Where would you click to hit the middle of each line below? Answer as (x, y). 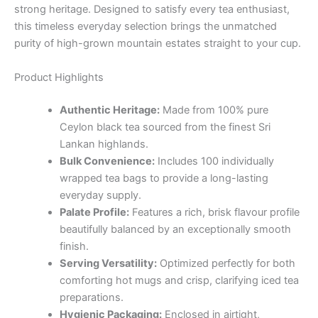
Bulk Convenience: (107, 161)
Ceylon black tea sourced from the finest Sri (165, 127)
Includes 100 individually (214, 161)
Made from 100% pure (214, 110)
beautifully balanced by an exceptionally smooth (175, 229)
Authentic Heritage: (109, 110)
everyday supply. (100, 195)
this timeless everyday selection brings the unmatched (146, 27)
